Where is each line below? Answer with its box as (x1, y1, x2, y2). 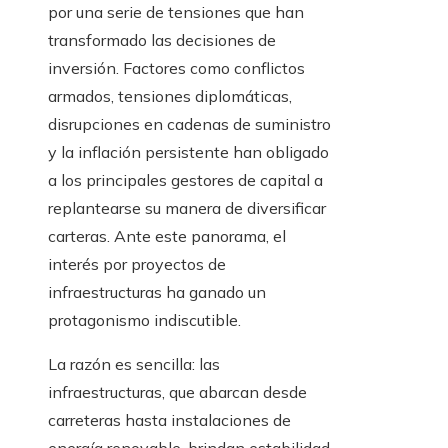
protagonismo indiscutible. (48, 310, 241, 331)
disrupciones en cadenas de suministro (48, 114, 331, 135)
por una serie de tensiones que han (48, 2, 304, 23)
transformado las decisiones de (48, 30, 276, 51)
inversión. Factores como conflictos (48, 58, 305, 79)
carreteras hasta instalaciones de (48, 410, 291, 431)
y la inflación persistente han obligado (48, 142, 329, 163)
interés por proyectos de (48, 254, 226, 275)
